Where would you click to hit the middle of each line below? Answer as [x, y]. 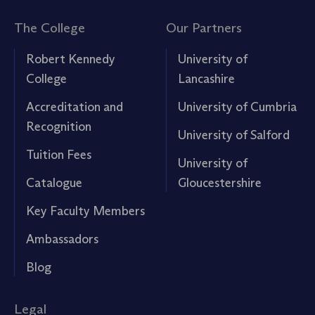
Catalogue [54, 182]
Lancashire [206, 78]
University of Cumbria [237, 107]
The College [50, 27]
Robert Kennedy [71, 59]
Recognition [59, 126]
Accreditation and [75, 107]
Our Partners [204, 27]
